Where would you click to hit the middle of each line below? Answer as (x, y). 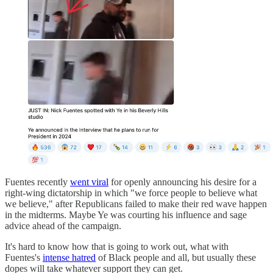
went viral (89, 182)
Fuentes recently (37, 182)
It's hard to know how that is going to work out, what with (117, 246)
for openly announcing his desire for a (183, 182)
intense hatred (69, 257)
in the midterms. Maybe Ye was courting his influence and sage (126, 214)
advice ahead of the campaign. (63, 225)
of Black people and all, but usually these (176, 257)
